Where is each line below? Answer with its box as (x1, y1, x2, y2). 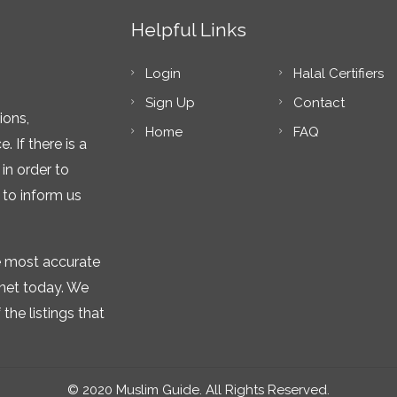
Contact (292, 95, 345, 111)
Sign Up (145, 95, 196, 111)
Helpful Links (131, 19, 247, 41)
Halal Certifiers (292, 66, 384, 82)
